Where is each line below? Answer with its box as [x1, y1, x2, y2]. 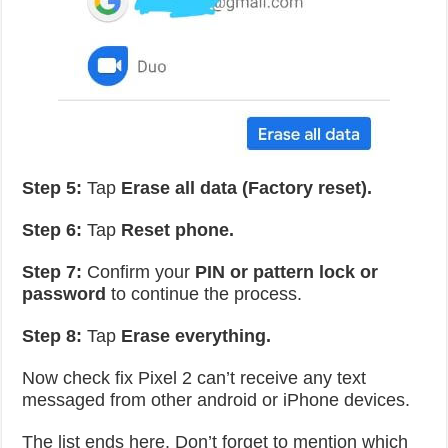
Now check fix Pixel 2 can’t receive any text [22, 368, 367, 388]
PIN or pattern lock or [190, 262, 379, 282]
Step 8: [22, 326, 83, 346]
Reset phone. [121, 220, 235, 240]
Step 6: [22, 220, 83, 240]
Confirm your [82, 262, 191, 282]
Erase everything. [121, 326, 272, 346]
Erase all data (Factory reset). [121, 178, 373, 198]
